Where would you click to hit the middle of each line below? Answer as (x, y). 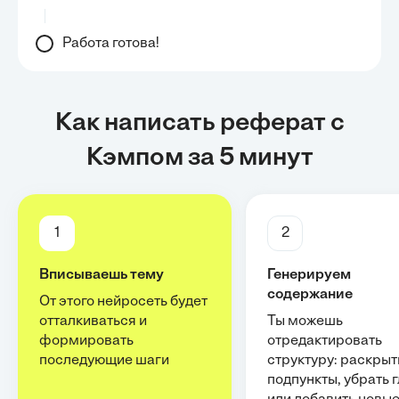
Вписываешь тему (102, 275)
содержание (310, 295)
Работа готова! (111, 44)
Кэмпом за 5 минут (199, 159)
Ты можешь (305, 322)
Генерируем (309, 275)
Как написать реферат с (199, 124)
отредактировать (325, 341)
